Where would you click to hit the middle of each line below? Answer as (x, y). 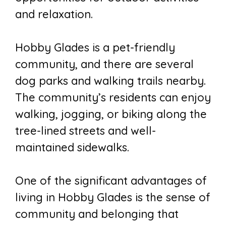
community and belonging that (97, 214)
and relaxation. (54, 14)
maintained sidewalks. (72, 148)
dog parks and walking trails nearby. (110, 81)
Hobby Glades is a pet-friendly (95, 48)
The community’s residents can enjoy (113, 98)
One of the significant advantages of (111, 181)
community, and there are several (104, 64)
